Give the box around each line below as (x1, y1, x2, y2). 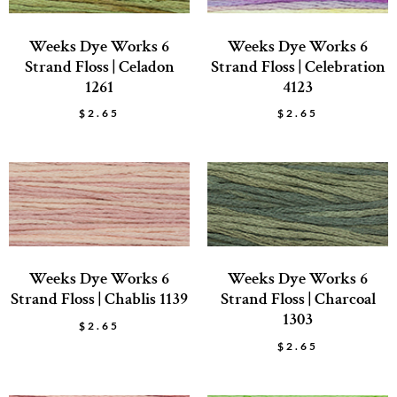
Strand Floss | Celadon (24, 55, 175, 78)
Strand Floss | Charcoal (220, 288, 376, 311)
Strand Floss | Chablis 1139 (11, 288, 188, 311)
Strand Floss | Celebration (210, 55, 385, 78)
